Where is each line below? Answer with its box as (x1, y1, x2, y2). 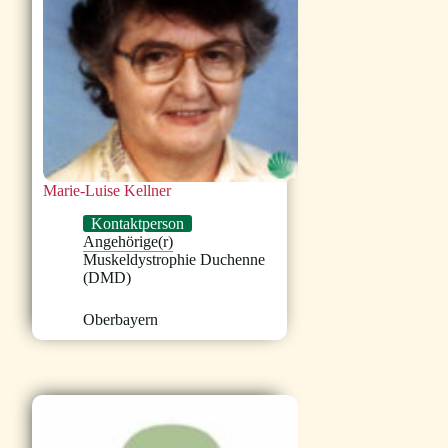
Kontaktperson (91, 215, 185, 233)
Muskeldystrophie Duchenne (83, 251, 266, 269)
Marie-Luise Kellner (43, 182, 172, 200)
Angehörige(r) (83, 233, 174, 251)
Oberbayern (83, 311, 159, 329)
